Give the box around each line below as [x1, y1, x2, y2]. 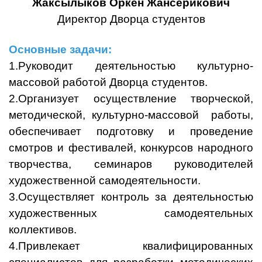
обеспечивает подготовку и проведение [9, 125, 253, 138]
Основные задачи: [9, 43, 112, 56]
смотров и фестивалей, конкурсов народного [9, 142, 253, 154]
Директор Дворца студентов [57, 13, 205, 26]
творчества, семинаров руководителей [9, 158, 253, 171]
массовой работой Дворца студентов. [9, 76, 208, 89]
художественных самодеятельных [9, 207, 253, 220]
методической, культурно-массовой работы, [9, 109, 253, 122]
